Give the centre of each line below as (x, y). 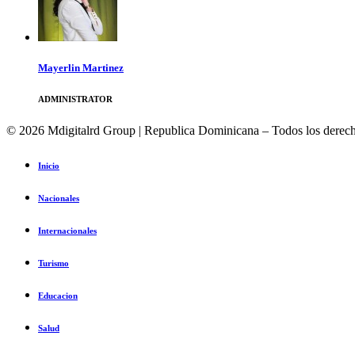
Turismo (53, 263)
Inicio (49, 166)
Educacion (58, 295)
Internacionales (67, 230)
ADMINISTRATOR (75, 99)
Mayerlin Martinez (81, 68)
